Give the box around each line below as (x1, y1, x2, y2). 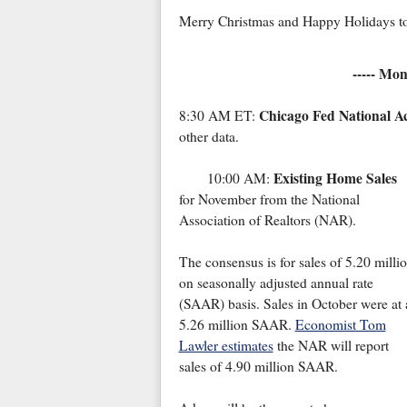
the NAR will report (273, 336, 389, 355)
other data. (178, 127, 239, 146)
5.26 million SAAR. (178, 315, 295, 334)
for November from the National (178, 190, 360, 209)
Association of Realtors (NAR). (178, 211, 356, 230)
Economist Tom (294, 315, 386, 334)
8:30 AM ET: (178, 106, 259, 125)
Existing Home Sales (273, 168, 397, 189)
